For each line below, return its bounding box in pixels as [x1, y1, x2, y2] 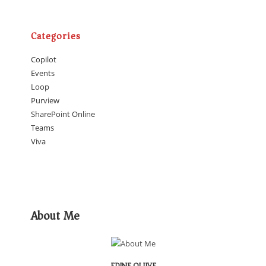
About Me [31, 205, 80, 227]
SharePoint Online [31, 109, 96, 120]
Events [31, 68, 55, 79]
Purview [31, 95, 60, 106]
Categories [31, 28, 81, 45]
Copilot [31, 54, 57, 65]
